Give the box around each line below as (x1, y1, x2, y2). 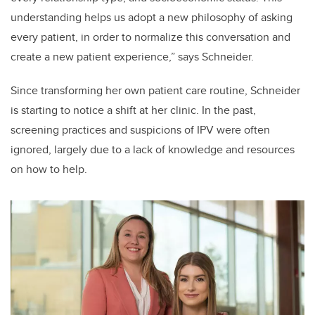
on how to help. (11, 161, 87, 178)
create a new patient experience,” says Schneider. (11, 49, 254, 65)
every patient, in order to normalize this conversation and (11, 29, 290, 46)
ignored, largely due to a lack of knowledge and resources (11, 141, 295, 158)
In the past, (202, 102, 256, 119)
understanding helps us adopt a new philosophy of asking (11, 9, 292, 26)
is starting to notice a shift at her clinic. (11, 102, 202, 119)
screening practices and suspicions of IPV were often (11, 122, 270, 139)
